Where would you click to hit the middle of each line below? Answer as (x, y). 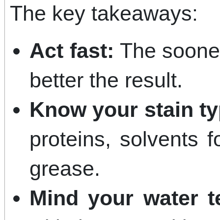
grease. (65, 168)
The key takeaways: (104, 13)
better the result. (106, 80)
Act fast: (72, 50)
